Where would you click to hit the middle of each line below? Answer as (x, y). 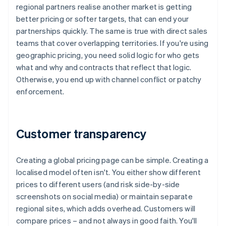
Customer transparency (81, 134)
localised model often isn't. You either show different (108, 172)
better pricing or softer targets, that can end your (103, 19)
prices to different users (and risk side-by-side (98, 184)
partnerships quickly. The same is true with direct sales (112, 31)
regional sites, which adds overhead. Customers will (106, 209)
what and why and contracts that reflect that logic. (104, 67)
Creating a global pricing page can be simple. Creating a (112, 160)
